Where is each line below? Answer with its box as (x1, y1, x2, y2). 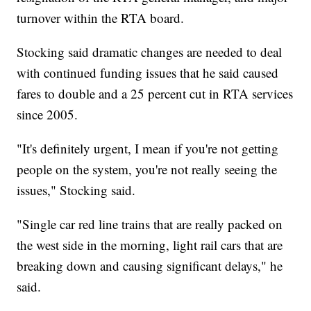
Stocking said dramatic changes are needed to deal (17, 43, 283, 61)
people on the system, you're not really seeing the (17, 160, 278, 178)
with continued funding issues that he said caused (17, 64, 279, 82)
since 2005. (17, 106, 78, 124)
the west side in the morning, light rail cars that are (17, 236, 283, 254)
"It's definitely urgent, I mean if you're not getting (17, 140, 279, 158)
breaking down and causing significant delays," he (17, 257, 283, 275)
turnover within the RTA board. (17, 9, 185, 27)
